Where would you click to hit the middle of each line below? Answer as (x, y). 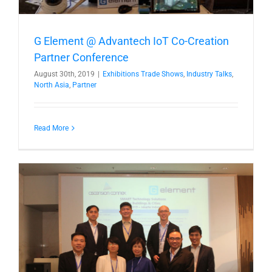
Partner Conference (81, 57)
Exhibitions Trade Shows (143, 74)
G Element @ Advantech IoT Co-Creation (131, 41)
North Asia (52, 85)
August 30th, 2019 (64, 74)
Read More (51, 128)
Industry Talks (209, 74)
